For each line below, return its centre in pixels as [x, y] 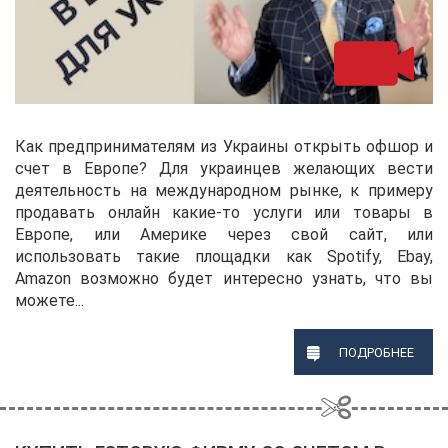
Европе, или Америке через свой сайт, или [224, 234]
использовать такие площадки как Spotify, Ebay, [224, 256]
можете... [49, 300]
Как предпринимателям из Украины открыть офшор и [224, 146]
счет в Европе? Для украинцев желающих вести [224, 168]
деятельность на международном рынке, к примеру [224, 190]
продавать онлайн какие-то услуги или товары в [224, 212]
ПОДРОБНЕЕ [376, 352]
